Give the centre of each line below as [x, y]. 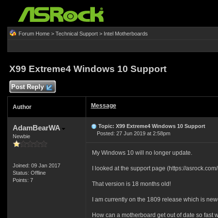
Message [103, 106]
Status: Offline [29, 173]
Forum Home [34, 34]
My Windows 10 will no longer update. [142, 153]
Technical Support [76, 34]
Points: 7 [23, 180]
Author [22, 107]
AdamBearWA [37, 128]
